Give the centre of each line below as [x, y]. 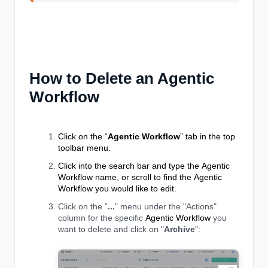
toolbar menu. [84, 148]
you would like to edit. [135, 189]
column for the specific [102, 218]
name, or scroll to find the [143, 177]
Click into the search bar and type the [130, 166]
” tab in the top [208, 137]
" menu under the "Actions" [166, 207]
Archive [179, 229]
